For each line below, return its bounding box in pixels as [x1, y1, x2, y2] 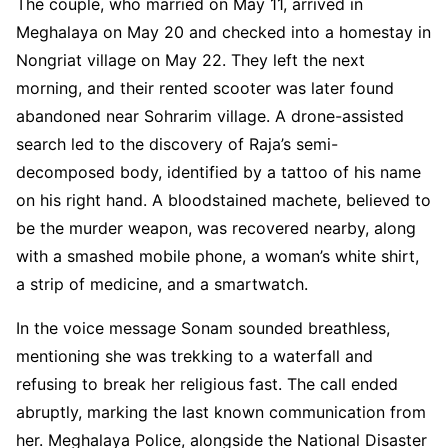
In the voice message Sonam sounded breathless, [16, 317, 390, 338]
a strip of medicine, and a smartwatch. [16, 273, 308, 294]
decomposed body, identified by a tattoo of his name [16, 161, 421, 182]
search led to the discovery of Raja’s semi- [16, 133, 338, 154]
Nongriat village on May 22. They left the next [16, 49, 365, 70]
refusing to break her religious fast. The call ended [16, 373, 398, 394]
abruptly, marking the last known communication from [16, 401, 426, 422]
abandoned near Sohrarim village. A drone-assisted [16, 105, 404, 126]
